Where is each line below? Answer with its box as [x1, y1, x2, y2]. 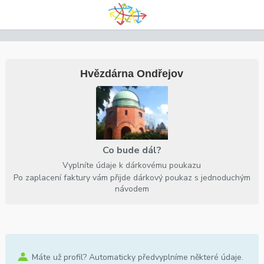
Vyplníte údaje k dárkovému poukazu [62, 159, 202, 171]
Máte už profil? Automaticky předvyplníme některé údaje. [31, 251, 243, 263]
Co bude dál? [102, 143, 161, 157]
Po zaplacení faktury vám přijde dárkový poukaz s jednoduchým [13, 171, 250, 183]
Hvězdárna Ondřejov [80, 68, 184, 80]
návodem [114, 183, 149, 194]
